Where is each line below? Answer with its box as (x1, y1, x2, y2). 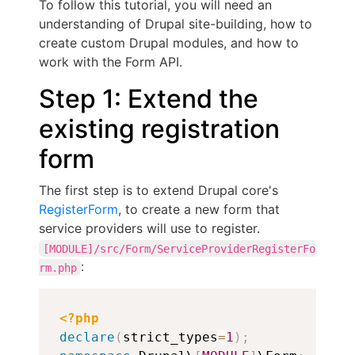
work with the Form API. (39, 54, 186, 70)
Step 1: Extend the (39, 83, 258, 114)
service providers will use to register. (39, 220, 260, 236)
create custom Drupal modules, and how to (39, 35, 299, 51)
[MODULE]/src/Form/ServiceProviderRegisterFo (43, 242, 315, 254)
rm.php (39, 261, 77, 273)
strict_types (123, 330, 218, 345)
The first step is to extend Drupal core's (39, 182, 278, 198)
